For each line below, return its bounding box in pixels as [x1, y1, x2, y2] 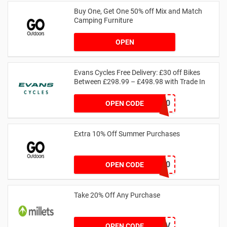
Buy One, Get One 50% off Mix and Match [74, 7, 202, 15]
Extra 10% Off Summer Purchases [74, 129, 180, 138]
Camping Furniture [74, 16, 133, 24]
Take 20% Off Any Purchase [74, 191, 160, 199]
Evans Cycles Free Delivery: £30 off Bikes [74, 68, 200, 77]
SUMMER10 [127, 159, 170, 169]
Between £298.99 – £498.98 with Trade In [74, 77, 205, 86]
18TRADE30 [127, 98, 170, 108]
